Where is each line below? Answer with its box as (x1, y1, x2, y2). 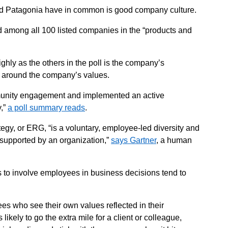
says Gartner (111, 136, 156, 145)
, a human (156, 136, 192, 145)
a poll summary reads (8, 103, 85, 112)
